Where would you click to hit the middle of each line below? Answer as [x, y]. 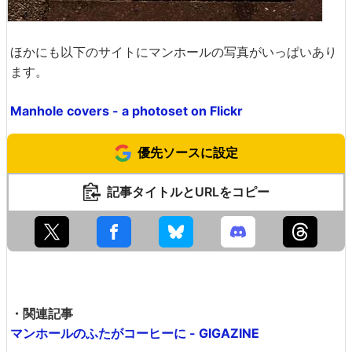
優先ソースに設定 [188, 152]
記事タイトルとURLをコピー [188, 192]
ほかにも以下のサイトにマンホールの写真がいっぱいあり [174, 52]
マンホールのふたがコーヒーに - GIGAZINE [135, 333]
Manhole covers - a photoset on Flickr [126, 111]
